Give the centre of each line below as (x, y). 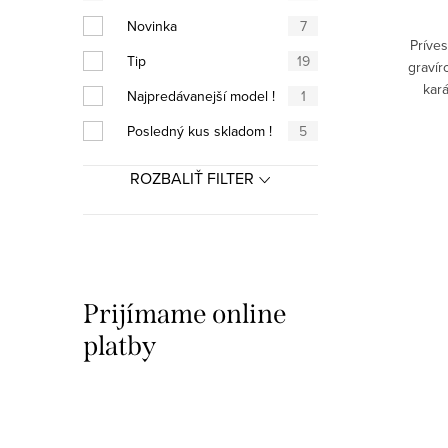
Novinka (152, 26)
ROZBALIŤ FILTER (192, 178)
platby (119, 346)
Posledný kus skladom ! (199, 131)
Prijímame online (185, 314)
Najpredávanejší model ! (201, 96)
